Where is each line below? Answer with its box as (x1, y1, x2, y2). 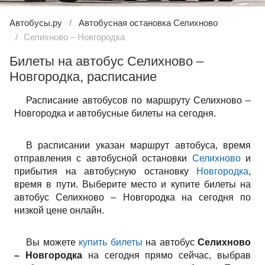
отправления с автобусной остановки (14, 153, 192, 163)
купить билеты (79, 237, 143, 247)
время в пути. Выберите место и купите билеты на (14, 179, 251, 189)
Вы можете (26, 237, 79, 247)
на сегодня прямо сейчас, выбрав (82, 250, 251, 260)
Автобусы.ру (9, 18, 62, 28)
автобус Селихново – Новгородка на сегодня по (14, 192, 251, 202)
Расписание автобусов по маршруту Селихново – (26, 95, 251, 105)
